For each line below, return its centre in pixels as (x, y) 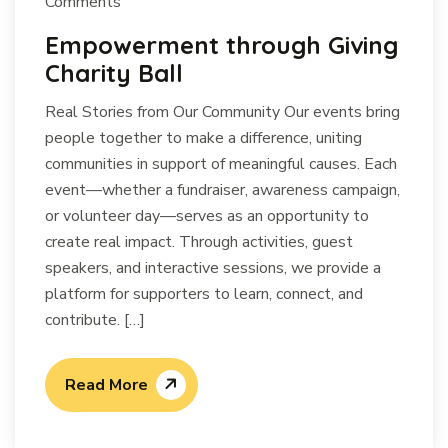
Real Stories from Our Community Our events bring (222, 112)
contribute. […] (95, 320)
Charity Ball (114, 73)
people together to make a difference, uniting (203, 138)
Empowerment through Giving (221, 45)
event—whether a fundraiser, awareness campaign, (222, 190)
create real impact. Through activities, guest (199, 242)
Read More (106, 385)
